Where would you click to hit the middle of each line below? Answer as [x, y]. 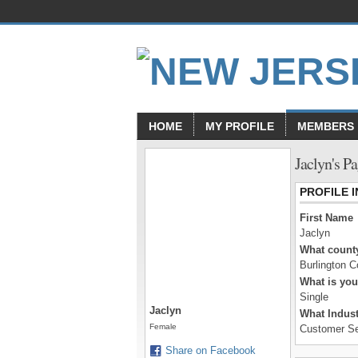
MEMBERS [326, 126]
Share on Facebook [211, 350]
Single [314, 297]
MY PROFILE [240, 126]
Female [163, 326]
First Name [326, 218]
